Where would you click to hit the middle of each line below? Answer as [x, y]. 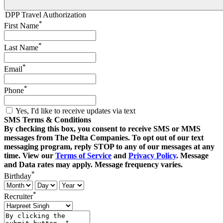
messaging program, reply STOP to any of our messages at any [109, 147]
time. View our [30, 156]
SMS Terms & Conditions [48, 120]
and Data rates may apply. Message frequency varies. [93, 165]
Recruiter [18, 196]
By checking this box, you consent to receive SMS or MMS [102, 129]
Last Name [21, 47]
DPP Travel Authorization [46, 15]
